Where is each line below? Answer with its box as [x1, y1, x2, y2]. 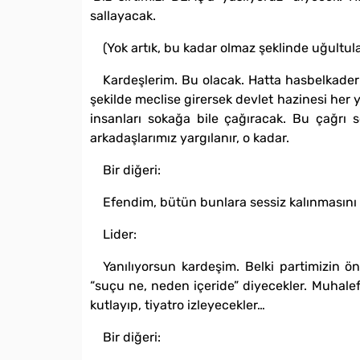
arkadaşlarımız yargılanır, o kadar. [90, 129, 289, 145]
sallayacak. [90, 7, 156, 23]
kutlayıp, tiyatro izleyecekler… [90, 297, 265, 313]
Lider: [103, 226, 137, 242]
